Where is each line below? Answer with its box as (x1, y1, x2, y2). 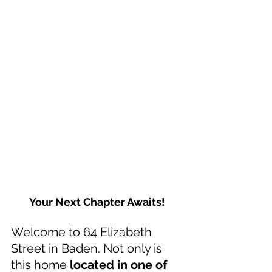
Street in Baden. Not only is (11, 241, 165, 256)
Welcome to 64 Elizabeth (11, 225, 155, 240)
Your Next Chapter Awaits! (29, 195, 165, 209)
